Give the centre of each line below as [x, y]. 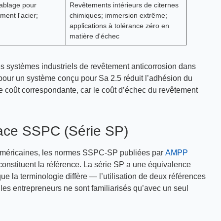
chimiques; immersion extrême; [118, 15]
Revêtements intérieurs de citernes [124, 5]
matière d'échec [94, 36]
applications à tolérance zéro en [119, 26]
